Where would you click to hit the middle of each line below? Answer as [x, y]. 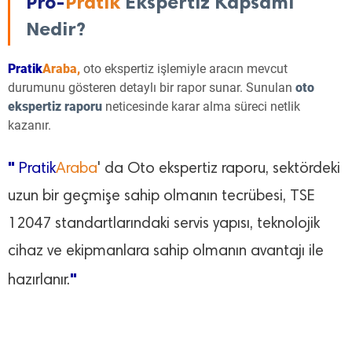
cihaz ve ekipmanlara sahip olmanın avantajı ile [166, 252]
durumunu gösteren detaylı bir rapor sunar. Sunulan [152, 88]
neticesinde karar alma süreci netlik [203, 107]
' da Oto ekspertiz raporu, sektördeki [219, 169]
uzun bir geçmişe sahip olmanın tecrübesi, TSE [161, 197]
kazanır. [29, 126]
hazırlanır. [39, 281]
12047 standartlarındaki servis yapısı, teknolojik [164, 224]
